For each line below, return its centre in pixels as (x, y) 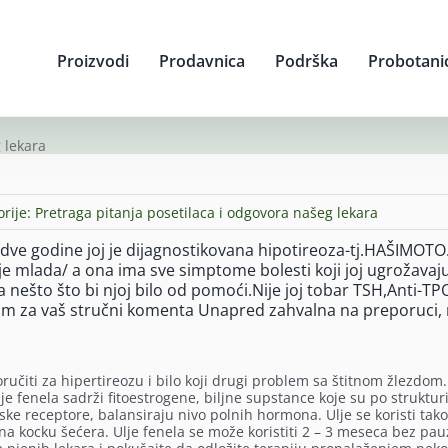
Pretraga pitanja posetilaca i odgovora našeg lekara (206, 212)
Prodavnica (201, 60)
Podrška (306, 60)
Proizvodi (92, 60)
